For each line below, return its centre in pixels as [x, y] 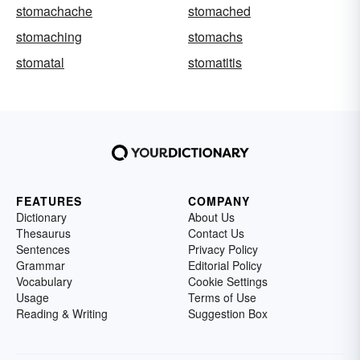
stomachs [215, 37]
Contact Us [216, 233]
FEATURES [49, 201]
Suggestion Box [228, 313]
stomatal [40, 62]
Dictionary [41, 217]
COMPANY [219, 201]
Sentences [43, 249]
